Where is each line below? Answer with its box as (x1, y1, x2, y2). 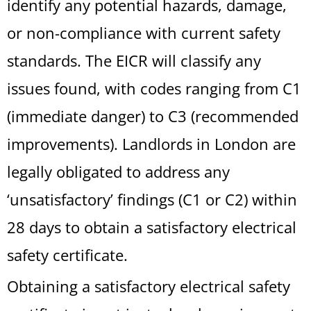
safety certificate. (7, 244, 128, 265)
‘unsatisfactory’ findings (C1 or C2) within (7, 189, 297, 210)
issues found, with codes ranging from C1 (7, 78, 301, 99)
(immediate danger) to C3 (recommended (7, 106, 299, 126)
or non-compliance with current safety (7, 22, 280, 43)
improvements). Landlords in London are (7, 133, 296, 154)
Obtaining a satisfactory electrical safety (7, 276, 290, 296)
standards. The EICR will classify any (7, 50, 261, 71)
